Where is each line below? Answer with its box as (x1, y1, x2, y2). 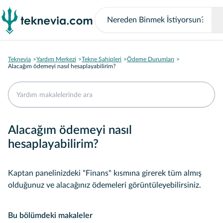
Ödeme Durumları (127, 56, 174, 62)
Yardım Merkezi (36, 56, 76, 62)
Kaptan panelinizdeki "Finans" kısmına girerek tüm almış (8, 169, 202, 177)
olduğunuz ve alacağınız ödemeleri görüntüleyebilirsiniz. (8, 181, 201, 189)
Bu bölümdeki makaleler (8, 212, 93, 220)
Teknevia (8, 56, 31, 62)
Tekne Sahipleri (82, 56, 121, 62)
